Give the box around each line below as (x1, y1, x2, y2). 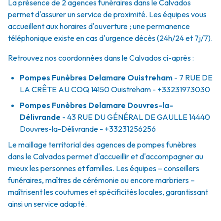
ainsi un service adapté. (8, 199, 87, 209)
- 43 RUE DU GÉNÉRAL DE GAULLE (61, 112, 187, 122)
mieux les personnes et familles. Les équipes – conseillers (8, 163, 199, 173)
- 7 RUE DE (173, 73, 213, 82)
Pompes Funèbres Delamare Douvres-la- (20, 100, 173, 110)
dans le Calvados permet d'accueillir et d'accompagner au (8, 151, 203, 161)
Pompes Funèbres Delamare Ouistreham (20, 73, 173, 82)
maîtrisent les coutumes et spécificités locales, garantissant (8, 187, 208, 197)
